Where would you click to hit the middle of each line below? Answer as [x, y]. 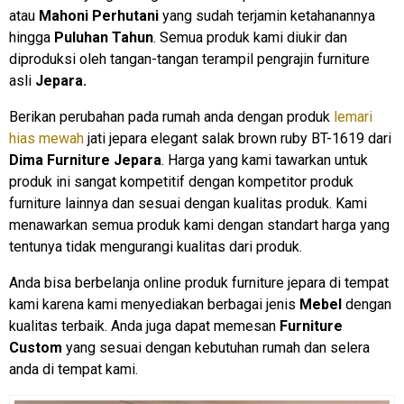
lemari [353, 116]
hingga [32, 37]
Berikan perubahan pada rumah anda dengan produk [171, 116]
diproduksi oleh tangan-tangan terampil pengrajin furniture [189, 59]
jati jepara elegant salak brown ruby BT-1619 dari [238, 138]
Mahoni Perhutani [99, 15]
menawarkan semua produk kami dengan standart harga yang [199, 225]
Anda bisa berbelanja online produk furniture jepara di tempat [199, 282]
